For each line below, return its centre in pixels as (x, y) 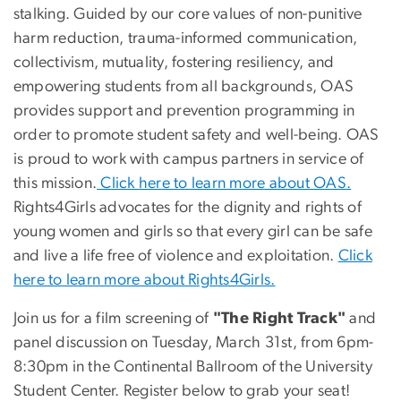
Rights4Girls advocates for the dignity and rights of (188, 207)
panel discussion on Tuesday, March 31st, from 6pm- (194, 342)
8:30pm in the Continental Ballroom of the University (193, 367)
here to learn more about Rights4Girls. (145, 280)
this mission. (55, 183)
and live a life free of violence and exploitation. (176, 256)
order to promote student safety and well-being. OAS (196, 135)
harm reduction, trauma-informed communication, (186, 38)
